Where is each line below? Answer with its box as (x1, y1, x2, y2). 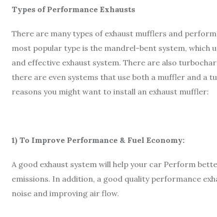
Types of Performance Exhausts (12, 4, 135, 14)
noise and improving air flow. (12, 188, 119, 198)
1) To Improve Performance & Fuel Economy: (12, 135, 185, 145)
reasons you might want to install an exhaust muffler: (12, 86, 209, 96)
